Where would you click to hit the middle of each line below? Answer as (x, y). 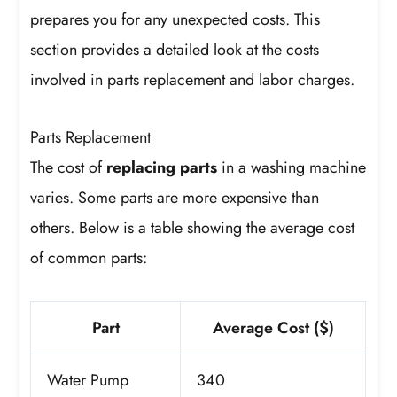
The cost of (69, 168)
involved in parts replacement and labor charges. (193, 79)
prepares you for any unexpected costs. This (175, 19)
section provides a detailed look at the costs (175, 49)
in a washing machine (292, 168)
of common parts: (89, 258)
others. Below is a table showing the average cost (193, 228)
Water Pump (88, 380)
